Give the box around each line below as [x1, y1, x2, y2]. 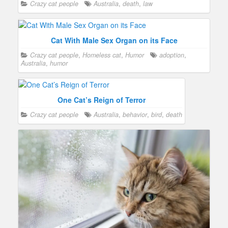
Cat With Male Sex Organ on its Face [50, 35, 178, 45]
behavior [123, 110, 147, 120]
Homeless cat [82, 50, 121, 60]
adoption [159, 50, 184, 60]
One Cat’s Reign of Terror [58, 95, 146, 105]
